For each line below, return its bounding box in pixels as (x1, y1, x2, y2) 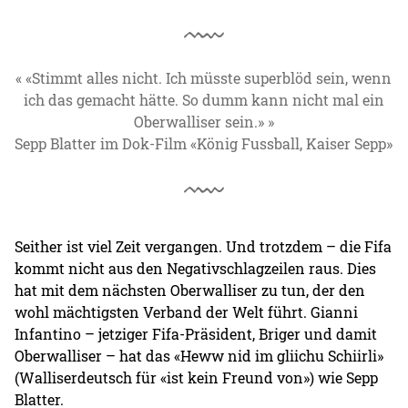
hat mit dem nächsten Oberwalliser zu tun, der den (15, 280, 366, 300)
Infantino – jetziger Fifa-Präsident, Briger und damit (15, 323, 378, 343)
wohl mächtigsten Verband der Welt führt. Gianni (15, 301, 359, 321)
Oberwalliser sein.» (133, 111, 264, 131)
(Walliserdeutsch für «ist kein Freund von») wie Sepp (15, 367, 379, 387)
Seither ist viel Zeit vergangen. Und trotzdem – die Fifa (15, 236, 393, 256)
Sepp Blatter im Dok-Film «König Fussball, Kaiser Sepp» (15, 133, 393, 153)
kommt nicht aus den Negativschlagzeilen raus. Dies (15, 258, 377, 278)
